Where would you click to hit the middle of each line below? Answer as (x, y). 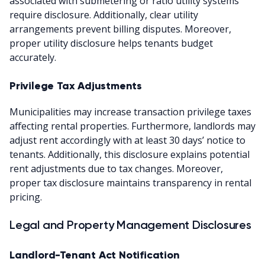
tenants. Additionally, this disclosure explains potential (130, 154)
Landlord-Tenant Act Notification (95, 255)
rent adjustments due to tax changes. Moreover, (116, 168)
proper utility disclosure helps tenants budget (111, 43)
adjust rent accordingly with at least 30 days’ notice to (127, 140)
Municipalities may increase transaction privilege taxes (130, 112)
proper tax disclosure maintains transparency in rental (130, 182)
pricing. (26, 197)
